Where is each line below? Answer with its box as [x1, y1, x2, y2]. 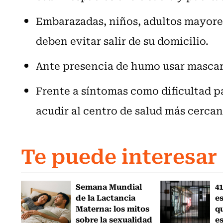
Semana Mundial [76, 180, 142, 192]
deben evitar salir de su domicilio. [36, 32, 209, 48]
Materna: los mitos [76, 202, 150, 214]
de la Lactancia [76, 191, 136, 203]
